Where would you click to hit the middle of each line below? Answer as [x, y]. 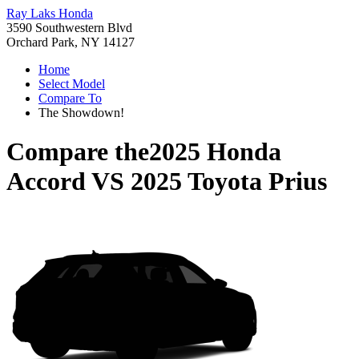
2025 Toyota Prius [229, 182]
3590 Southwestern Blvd [69, 28]
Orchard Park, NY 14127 [71, 42]
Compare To [70, 98]
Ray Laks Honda [50, 13]
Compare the [78, 152]
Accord [46, 182]
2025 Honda [215, 152]
